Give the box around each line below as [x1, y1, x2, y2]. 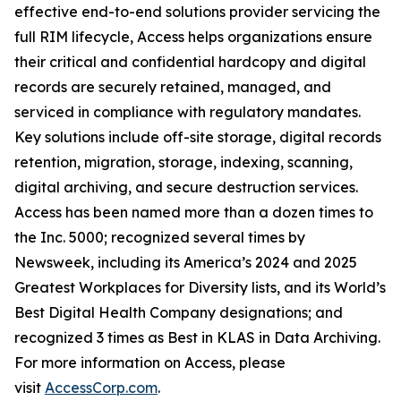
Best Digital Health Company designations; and [14, 303, 343, 321]
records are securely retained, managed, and [14, 78, 331, 96]
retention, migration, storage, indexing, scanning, [14, 153, 353, 171]
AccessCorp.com [45, 379, 158, 397]
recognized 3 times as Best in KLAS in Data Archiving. [14, 328, 380, 346]
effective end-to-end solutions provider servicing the [14, 3, 380, 21]
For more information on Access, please [14, 354, 286, 371]
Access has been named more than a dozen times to [14, 203, 373, 221]
